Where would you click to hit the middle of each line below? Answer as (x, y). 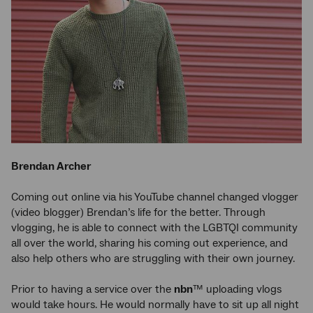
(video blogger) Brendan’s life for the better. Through (138, 212)
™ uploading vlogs (237, 289)
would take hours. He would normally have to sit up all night (155, 304)
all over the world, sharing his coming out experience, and (150, 243)
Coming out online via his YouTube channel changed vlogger (155, 197)
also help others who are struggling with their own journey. (153, 258)
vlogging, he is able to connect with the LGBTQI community (154, 227)
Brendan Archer (51, 166)
